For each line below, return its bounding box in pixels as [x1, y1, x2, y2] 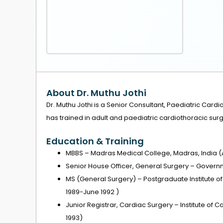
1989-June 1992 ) [66, 187, 119, 197]
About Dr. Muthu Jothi [46, 86, 146, 99]
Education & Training [46, 135, 144, 148]
